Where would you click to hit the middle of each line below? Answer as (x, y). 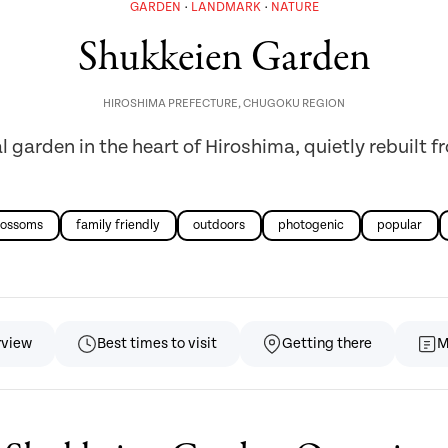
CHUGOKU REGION (294, 103)
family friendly (118, 226)
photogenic (311, 226)
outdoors (219, 226)
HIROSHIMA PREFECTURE (170, 103)
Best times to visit (157, 344)
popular (399, 226)
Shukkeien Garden (224, 57)
